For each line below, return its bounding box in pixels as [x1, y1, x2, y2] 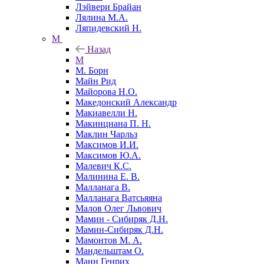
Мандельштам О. [75, 245, 144, 256]
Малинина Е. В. [75, 171, 140, 181]
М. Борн [75, 65, 108, 75]
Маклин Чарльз [75, 128, 137, 139]
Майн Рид [75, 75, 116, 86]
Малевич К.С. [75, 160, 131, 171]
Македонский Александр [75, 97, 177, 107]
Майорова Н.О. [75, 86, 137, 97]
